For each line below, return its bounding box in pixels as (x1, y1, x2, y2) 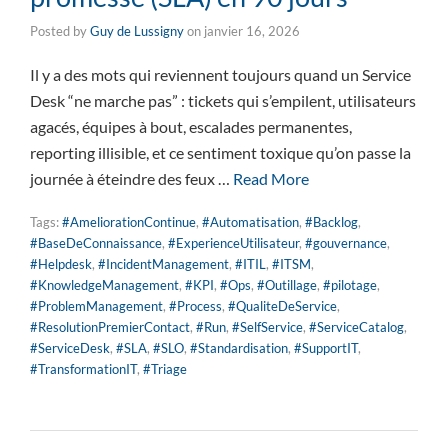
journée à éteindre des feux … (30, 169, 233, 189)
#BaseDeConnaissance (30, 235, 162, 252)
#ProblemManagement (30, 298, 163, 315)
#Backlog (305, 214, 358, 231)
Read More (233, 169, 309, 189)
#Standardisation (190, 340, 288, 357)
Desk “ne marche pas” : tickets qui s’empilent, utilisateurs (30, 91, 416, 111)
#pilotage (323, 277, 377, 294)
